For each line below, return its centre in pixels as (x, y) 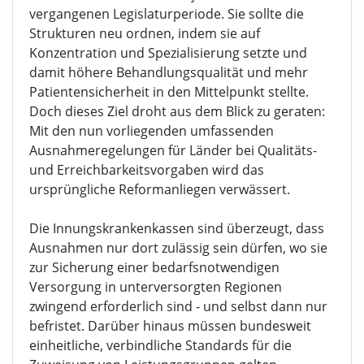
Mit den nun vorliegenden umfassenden (152, 131)
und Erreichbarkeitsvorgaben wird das (147, 170)
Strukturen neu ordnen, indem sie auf (145, 34)
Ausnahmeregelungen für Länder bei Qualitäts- (173, 151)
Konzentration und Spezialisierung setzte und (168, 53)
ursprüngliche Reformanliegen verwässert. (160, 190)
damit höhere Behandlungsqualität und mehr (169, 73)
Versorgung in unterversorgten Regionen (156, 287)
